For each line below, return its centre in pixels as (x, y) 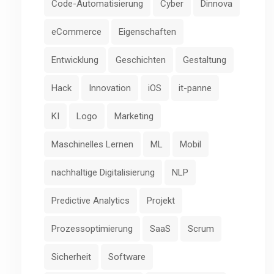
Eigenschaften (147, 32)
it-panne (195, 88)
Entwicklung (75, 60)
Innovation (110, 88)
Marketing (134, 116)
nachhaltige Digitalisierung (103, 172)
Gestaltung (205, 60)
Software (127, 257)
